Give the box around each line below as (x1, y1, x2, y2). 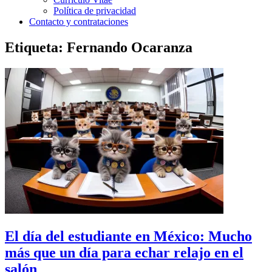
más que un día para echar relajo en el (5, 244, 243, 260)
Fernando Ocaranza (67, 39, 192, 55)
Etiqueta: (5, 39, 67, 55)
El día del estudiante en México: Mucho (5, 228, 252, 244)
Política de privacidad (53, 5, 136, 16)
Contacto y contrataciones (29, 16, 128, 27)
